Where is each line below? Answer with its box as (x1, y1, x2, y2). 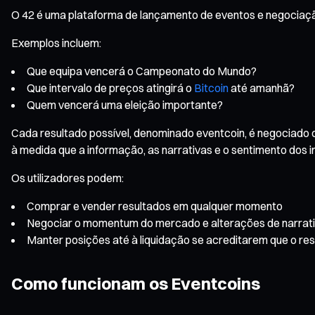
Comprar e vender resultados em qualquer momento (27, 198, 283, 213)
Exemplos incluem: (11, 35, 101, 50)
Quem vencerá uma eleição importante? (27, 97, 223, 112)
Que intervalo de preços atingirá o (27, 80, 194, 95)
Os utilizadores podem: (11, 170, 124, 185)
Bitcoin (194, 80, 229, 95)
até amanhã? (229, 80, 295, 95)
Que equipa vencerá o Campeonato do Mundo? (27, 63, 257, 78)
